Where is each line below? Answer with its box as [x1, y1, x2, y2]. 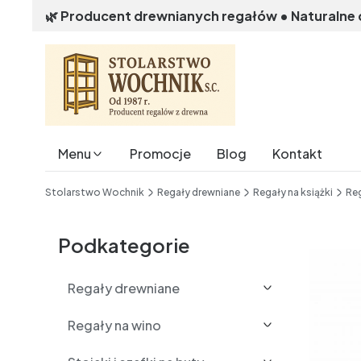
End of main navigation [44, 171, 178, 188]
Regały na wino [68, 317, 161, 334]
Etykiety [305, 232, 356, 249]
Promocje [130, 145, 191, 162]
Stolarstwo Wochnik [45, 186, 144, 198]
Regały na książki [253, 186, 333, 198]
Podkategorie [58, 233, 190, 257]
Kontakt [272, 145, 322, 162]
